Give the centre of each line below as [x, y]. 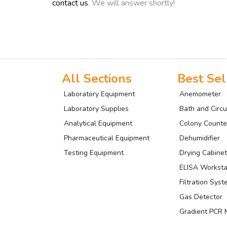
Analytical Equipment [98, 124]
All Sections [97, 79]
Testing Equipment [94, 153]
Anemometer [200, 94]
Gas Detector [201, 197]
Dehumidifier [200, 138]
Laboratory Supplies [96, 109]
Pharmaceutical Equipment [107, 138]
